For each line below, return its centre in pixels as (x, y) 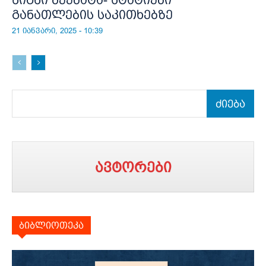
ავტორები (133, 167)
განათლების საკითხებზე (92, 15)
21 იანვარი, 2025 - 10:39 (57, 31)
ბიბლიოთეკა (51, 226)
